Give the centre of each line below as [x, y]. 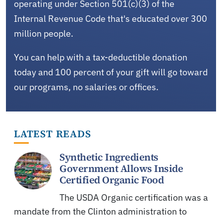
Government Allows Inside [121, 168]
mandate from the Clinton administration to [100, 211]
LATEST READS [53, 134]
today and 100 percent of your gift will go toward [111, 72]
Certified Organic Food [111, 180]
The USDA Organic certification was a [134, 197]
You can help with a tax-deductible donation [101, 57]
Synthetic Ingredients [109, 157]
